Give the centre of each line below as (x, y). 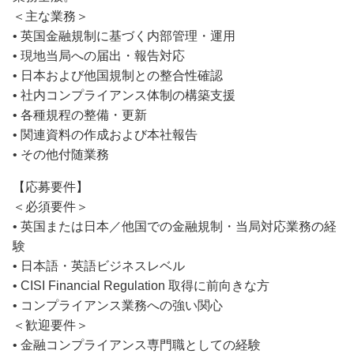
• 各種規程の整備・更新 (80, 115)
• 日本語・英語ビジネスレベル (99, 265)
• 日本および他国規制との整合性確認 (118, 75)
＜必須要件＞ (51, 206)
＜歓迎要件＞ (51, 325)
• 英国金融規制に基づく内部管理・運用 (124, 36)
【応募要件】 (51, 186)
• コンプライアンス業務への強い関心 (118, 305)
